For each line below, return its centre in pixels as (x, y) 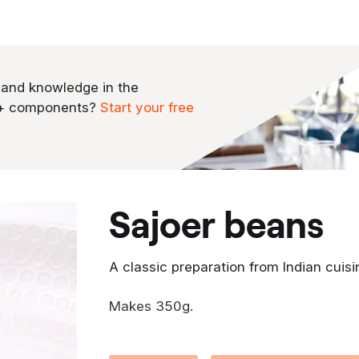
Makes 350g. (151, 306)
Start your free (147, 107)
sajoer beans (227, 223)
